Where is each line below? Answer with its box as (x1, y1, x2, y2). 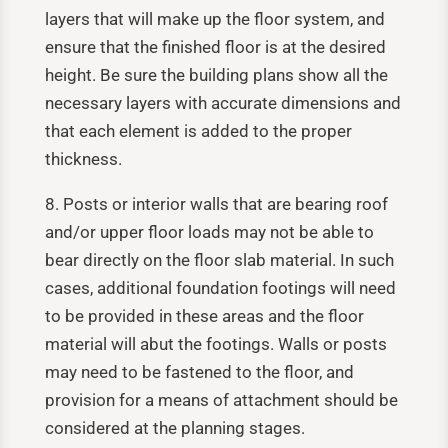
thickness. (44, 148, 122, 169)
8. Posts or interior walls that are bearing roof (44, 193, 388, 214)
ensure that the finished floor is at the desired (44, 36, 386, 57)
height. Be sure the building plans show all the (44, 64, 388, 85)
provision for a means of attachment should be (44, 389, 398, 410)
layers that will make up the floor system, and (44, 8, 385, 29)
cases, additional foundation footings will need (44, 277, 396, 298)
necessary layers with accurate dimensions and (44, 92, 401, 113)
